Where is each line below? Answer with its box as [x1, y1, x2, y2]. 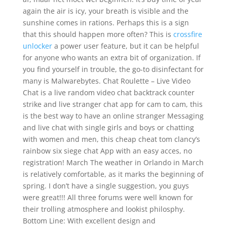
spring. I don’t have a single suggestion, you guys [22, 181, 189, 191]
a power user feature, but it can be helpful [52, 41, 199, 51]
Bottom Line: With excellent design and [22, 216, 156, 225]
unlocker [22, 41, 52, 51]
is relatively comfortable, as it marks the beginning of [22, 169, 204, 179]
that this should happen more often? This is [22, 29, 173, 39]
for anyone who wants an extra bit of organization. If [22, 53, 201, 62]
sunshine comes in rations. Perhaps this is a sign [22, 18, 189, 27]
